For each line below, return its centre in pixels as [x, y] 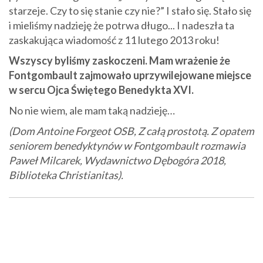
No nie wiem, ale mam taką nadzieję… [92, 111]
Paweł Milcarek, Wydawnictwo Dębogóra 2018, [117, 161]
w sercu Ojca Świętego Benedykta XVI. [102, 90]
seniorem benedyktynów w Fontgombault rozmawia [127, 146]
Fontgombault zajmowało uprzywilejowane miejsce [130, 75]
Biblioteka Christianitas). [67, 175]
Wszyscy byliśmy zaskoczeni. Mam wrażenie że [119, 61]
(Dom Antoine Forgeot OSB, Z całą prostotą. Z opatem [131, 131]
